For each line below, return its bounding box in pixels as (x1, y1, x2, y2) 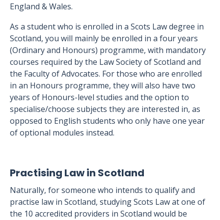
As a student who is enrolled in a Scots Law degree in (10, 21, 204, 32)
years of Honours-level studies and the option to (10, 92, 189, 103)
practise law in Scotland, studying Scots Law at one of (10, 196, 205, 207)
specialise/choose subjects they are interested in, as (10, 104, 200, 114)
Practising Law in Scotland (10, 166, 144, 180)
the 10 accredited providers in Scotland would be (10, 208, 187, 219)
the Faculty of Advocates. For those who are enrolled (10, 68, 202, 79)
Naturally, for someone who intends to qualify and (10, 185, 195, 195)
